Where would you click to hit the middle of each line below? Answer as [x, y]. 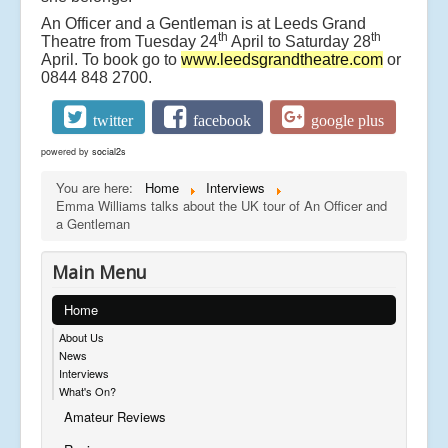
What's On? [87, 391]
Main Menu [99, 272]
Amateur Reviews [115, 417]
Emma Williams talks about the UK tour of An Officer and [221, 206]
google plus [347, 120]
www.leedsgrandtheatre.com [282, 60]
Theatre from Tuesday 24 [129, 42]
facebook [222, 120]
